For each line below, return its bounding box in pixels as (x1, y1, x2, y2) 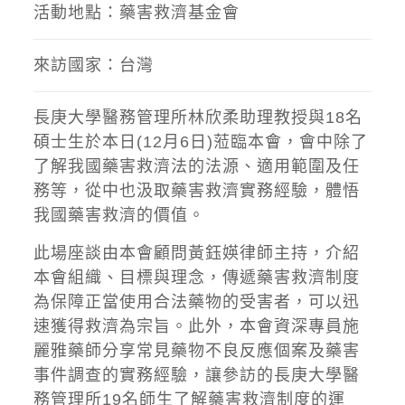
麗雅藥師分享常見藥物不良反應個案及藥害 (33, 342, 360, 360)
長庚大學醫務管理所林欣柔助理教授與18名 (33, 108, 363, 127)
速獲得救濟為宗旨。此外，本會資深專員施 (33, 317, 360, 335)
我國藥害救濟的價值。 (33, 206, 205, 224)
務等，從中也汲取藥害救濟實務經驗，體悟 (33, 182, 360, 200)
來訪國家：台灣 (33, 56, 154, 74)
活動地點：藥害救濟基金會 (33, 4, 240, 22)
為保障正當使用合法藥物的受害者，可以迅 (33, 293, 360, 311)
